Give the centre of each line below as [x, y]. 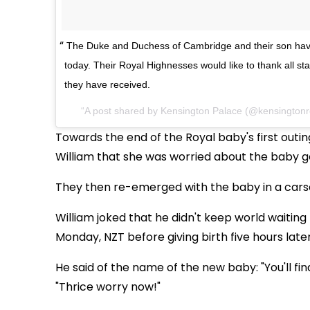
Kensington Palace [202, 111]
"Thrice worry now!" [108, 287]
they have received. [107, 85]
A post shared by [123, 111]
